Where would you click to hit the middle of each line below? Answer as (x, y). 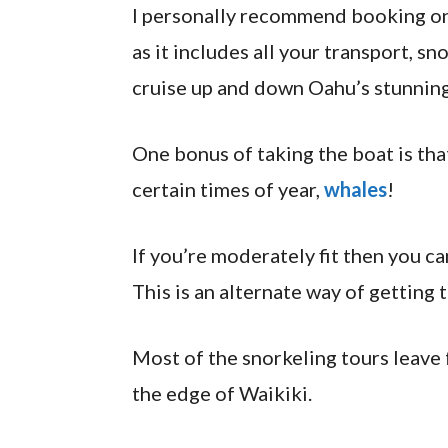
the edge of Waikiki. (224, 392)
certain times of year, (228, 188)
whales (355, 188)
